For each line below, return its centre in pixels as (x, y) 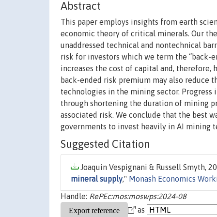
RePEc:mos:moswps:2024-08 (138, 196)
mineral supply (97, 179)
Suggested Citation (105, 144)
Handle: (75, 196)
